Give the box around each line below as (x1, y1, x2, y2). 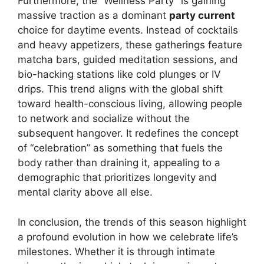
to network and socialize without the (18, 113, 190, 125)
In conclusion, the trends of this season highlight (18, 216, 246, 228)
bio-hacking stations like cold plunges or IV (18, 68, 221, 81)
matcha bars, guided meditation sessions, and (18, 54, 238, 66)
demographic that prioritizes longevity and (18, 171, 217, 184)
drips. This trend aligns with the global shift (18, 83, 223, 95)
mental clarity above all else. (18, 186, 153, 199)
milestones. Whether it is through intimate (18, 245, 215, 258)
